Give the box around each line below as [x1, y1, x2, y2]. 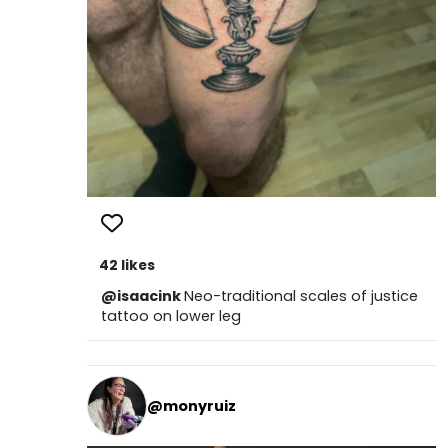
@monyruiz [146, 395, 236, 416]
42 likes [98, 256, 155, 276]
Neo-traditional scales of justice [183, 286, 418, 307]
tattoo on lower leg [100, 306, 241, 327]
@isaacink [100, 286, 184, 307]
